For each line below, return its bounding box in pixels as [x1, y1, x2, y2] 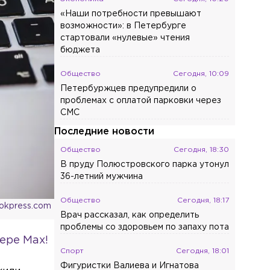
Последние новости [54, 127, 155, 136]
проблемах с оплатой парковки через [60, 97, 222, 104]
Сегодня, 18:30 [174, 146, 230, 153]
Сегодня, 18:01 [176, 248, 230, 254]
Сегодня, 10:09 [173, 71, 230, 77]
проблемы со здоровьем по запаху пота [60, 224, 230, 231]
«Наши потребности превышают [60, 10, 202, 17]
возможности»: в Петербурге [60, 22, 187, 30]
